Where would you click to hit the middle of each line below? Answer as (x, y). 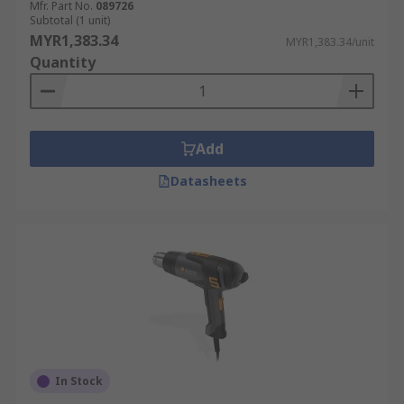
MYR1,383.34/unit (330, 42)
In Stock (79, 381)
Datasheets (208, 181)
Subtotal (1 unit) (70, 20)
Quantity (63, 62)
